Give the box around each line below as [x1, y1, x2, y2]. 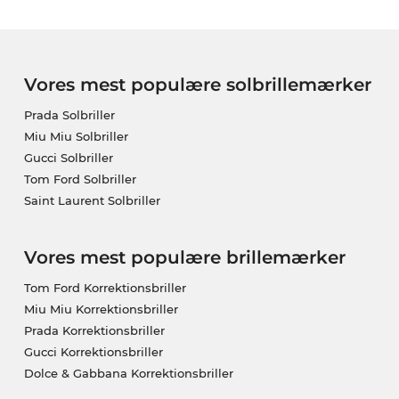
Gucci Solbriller [23, 151, 113, 166]
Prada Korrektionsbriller [23, 323, 165, 338]
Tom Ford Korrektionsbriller [23, 281, 186, 296]
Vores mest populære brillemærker [23, 247, 346, 269]
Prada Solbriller [23, 108, 115, 123]
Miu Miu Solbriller [23, 129, 128, 144]
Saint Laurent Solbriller [23, 193, 160, 208]
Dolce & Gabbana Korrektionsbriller [23, 366, 233, 381]
